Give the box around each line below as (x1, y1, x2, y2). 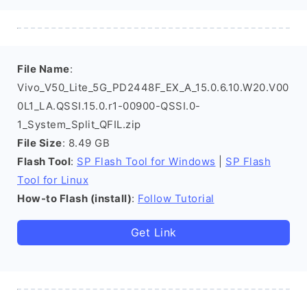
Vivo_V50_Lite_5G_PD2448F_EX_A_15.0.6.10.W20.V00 (17, 81, 289, 94)
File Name (17, 62, 70, 75)
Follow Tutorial (138, 192, 214, 205)
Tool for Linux (17, 173, 88, 186)
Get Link (130, 225, 177, 239)
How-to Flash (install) (17, 192, 132, 205)
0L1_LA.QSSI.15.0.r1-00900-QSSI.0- (17, 99, 201, 112)
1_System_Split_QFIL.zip (17, 118, 141, 131)
